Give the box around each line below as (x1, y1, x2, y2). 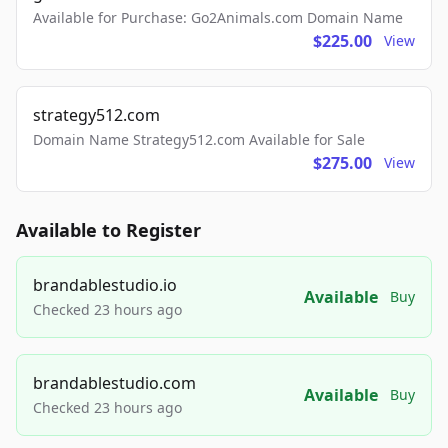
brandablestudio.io (33, 274, 177, 296)
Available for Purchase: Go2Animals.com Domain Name (33, 8, 403, 27)
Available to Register (16, 218, 201, 242)
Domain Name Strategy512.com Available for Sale (33, 130, 365, 149)
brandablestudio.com (33, 372, 196, 394)
